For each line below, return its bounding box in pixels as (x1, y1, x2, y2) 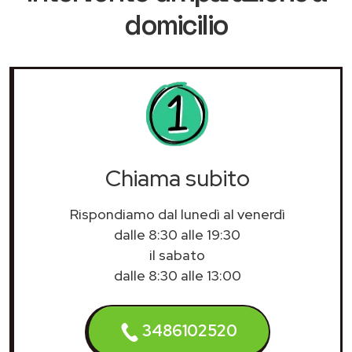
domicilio (124, 7, 228, 42)
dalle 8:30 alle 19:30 (114, 225, 240, 244)
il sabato (149, 245, 205, 264)
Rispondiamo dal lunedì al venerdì (69, 204, 285, 223)
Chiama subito (104, 163, 250, 193)
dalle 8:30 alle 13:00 (113, 266, 241, 284)
